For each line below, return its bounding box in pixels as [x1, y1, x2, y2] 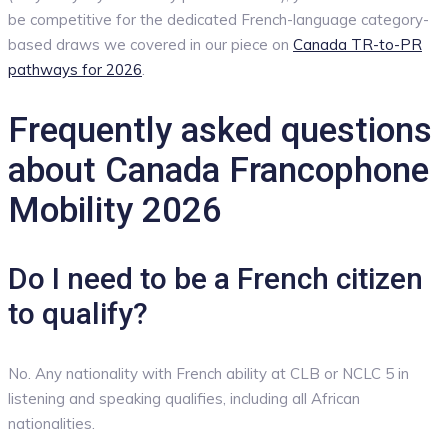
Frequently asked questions [8, 110, 432, 152]
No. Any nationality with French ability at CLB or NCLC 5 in [8, 364, 409, 384]
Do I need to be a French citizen [8, 261, 423, 297]
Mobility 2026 [8, 190, 222, 232]
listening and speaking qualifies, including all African [8, 389, 360, 409]
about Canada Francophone [8, 150, 429, 192]
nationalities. [8, 414, 95, 434]
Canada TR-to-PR [293, 35, 422, 55]
